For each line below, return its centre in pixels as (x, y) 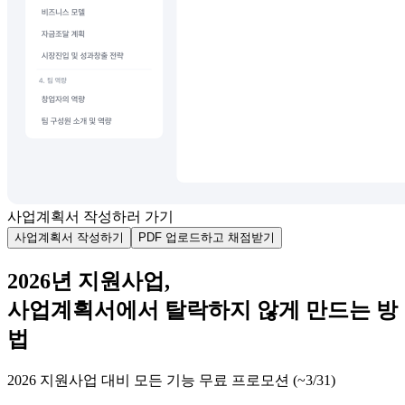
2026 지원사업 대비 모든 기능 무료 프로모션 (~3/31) (171, 380)
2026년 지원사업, (89, 281)
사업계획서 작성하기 (69, 237)
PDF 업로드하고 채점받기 (207, 237)
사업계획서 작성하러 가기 (90, 217)
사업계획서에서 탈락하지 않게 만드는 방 (202, 310)
